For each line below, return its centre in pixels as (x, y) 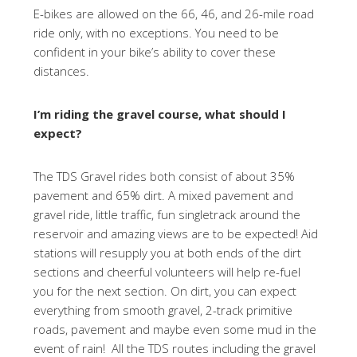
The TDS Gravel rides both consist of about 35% (165, 176)
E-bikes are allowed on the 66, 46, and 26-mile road (174, 14)
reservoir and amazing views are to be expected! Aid (176, 233)
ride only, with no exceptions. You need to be (157, 33)
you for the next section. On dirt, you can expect (165, 291)
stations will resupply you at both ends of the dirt (168, 253)
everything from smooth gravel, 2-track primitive (163, 310)
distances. (63, 71)
